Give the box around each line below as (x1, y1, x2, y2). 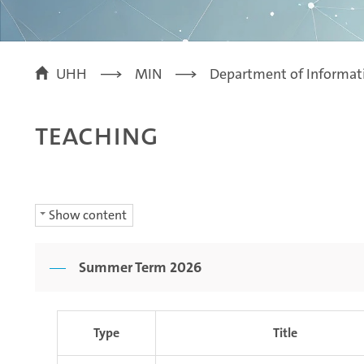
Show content (49, 206, 127, 224)
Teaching (35, 115, 158, 155)
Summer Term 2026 (79, 258, 201, 278)
